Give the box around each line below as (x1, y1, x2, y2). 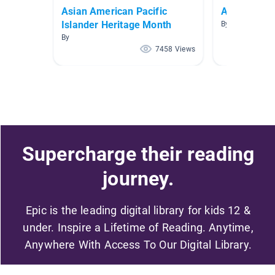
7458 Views (155, 45, 195, 54)
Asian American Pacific (61, 6, 167, 18)
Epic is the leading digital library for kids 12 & (26, 203, 250, 217)
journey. (103, 166, 174, 190)
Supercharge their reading (21, 142, 255, 166)
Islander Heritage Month (61, 19, 172, 31)
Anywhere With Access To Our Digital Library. (25, 238, 252, 251)
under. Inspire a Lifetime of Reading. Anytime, (23, 220, 254, 234)
